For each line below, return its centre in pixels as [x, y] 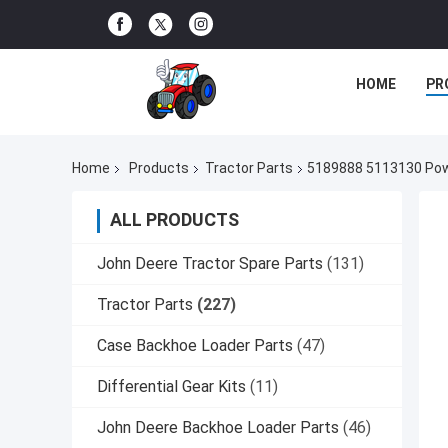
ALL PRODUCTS [174, 220]
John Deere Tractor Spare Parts [210, 264]
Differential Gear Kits [171, 387]
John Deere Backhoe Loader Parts [218, 428]
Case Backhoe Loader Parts [195, 346]
